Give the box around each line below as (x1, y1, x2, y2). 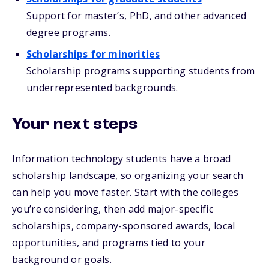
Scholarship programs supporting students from (26, 64, 255, 77)
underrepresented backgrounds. (26, 81, 178, 94)
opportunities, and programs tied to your (12, 236, 205, 249)
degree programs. (26, 26, 110, 39)
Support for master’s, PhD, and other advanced (26, 9, 247, 22)
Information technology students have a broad (12, 152, 231, 165)
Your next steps (12, 116, 138, 133)
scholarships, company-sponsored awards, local (12, 219, 235, 232)
